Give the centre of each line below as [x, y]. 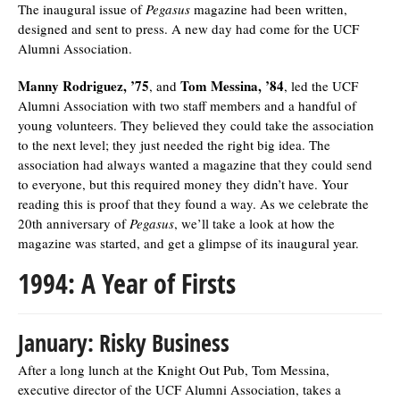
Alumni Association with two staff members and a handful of [187, 105]
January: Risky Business [124, 342]
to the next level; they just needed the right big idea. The [174, 144]
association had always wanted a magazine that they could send [195, 164]
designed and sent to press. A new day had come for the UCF [188, 28]
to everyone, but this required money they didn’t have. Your [183, 183]
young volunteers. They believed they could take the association [196, 125]
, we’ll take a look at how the [254, 223]
